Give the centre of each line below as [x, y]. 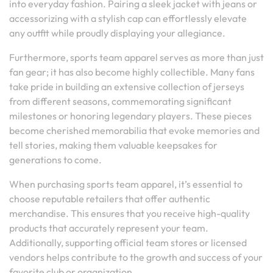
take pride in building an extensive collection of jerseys [127, 87]
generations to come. [55, 160]
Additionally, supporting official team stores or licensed [128, 243]
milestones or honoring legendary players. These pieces [130, 116]
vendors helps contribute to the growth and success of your [136, 257]
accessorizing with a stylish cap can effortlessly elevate [128, 18]
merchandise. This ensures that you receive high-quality [129, 213]
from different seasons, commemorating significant [120, 101]
